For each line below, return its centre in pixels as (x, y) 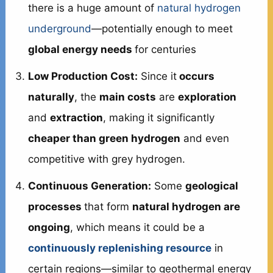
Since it (158, 76)
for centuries (166, 49)
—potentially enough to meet (162, 28)
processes (56, 206)
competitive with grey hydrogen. (107, 159)
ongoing (49, 227)
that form (108, 206)
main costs (128, 97)
